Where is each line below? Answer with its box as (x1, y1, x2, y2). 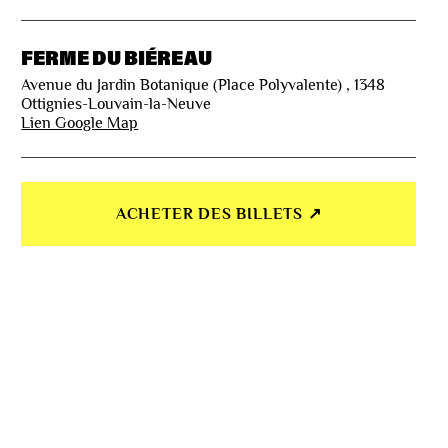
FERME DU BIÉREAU (21, 43, 213, 70)
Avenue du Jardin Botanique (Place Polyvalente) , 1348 (21, 76, 386, 95)
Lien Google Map (21, 114, 139, 133)
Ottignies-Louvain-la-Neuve (21, 95, 212, 114)
